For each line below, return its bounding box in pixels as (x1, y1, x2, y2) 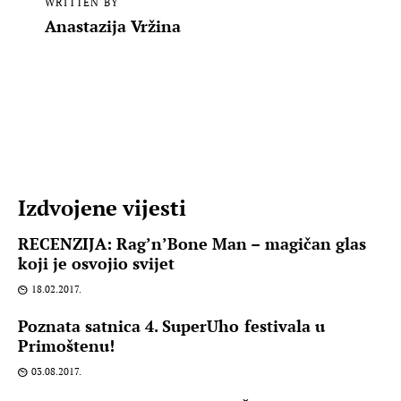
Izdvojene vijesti (18, 192, 187, 222)
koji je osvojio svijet (18, 252, 175, 274)
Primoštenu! (18, 334, 115, 356)
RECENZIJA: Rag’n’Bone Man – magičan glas (18, 232, 366, 254)
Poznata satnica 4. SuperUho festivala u (18, 314, 325, 337)
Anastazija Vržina (44, 15, 182, 38)
